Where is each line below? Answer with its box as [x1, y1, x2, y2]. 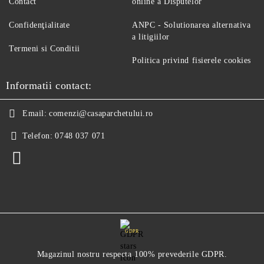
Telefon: [22, 131, 53, 141]
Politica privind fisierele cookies [132, 56, 252, 65]
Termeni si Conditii [9, 44, 80, 54]
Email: [22, 109, 47, 118]
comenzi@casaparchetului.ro [49, 109, 153, 118]
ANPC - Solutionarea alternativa [132, 21, 251, 30]
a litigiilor [132, 32, 170, 42]
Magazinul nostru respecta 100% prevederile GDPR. [37, 250, 227, 259]
